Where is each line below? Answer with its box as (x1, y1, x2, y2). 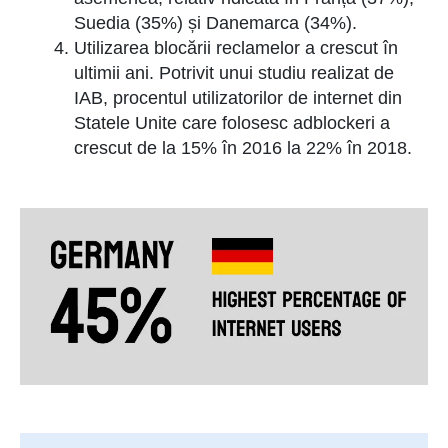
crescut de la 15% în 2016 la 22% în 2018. (74, 138, 412, 159)
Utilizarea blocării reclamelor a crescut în (74, 38, 398, 59)
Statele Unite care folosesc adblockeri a (74, 113, 390, 134)
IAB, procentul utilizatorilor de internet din (74, 88, 402, 109)
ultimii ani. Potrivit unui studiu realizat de (74, 63, 394, 84)
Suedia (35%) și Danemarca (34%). (74, 13, 357, 34)
